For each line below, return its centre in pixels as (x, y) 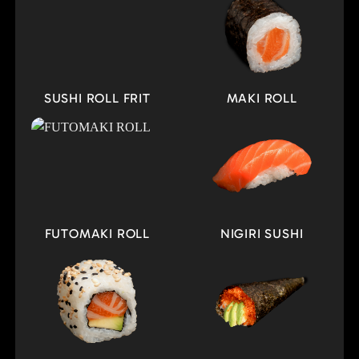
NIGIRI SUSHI (262, 233)
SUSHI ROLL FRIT (97, 98)
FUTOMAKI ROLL (97, 233)
